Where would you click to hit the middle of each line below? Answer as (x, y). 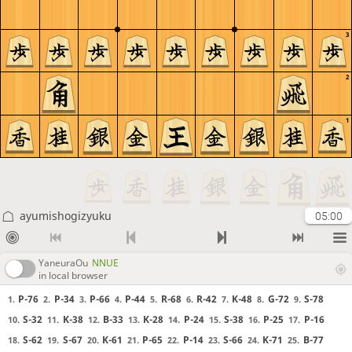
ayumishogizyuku (65, 216)
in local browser (73, 275)
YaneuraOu (63, 262)
